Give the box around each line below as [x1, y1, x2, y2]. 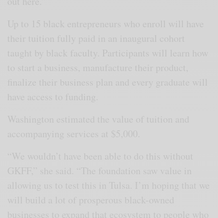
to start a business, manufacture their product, [7, 60, 189, 74]
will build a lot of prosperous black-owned [7, 193, 175, 206]
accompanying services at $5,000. [7, 127, 141, 140]
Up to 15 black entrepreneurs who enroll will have [7, 17, 204, 30]
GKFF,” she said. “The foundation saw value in [7, 163, 192, 177]
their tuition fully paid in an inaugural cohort [7, 31, 185, 45]
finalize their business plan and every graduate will [7, 75, 208, 89]
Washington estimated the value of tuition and [7, 112, 190, 126]
